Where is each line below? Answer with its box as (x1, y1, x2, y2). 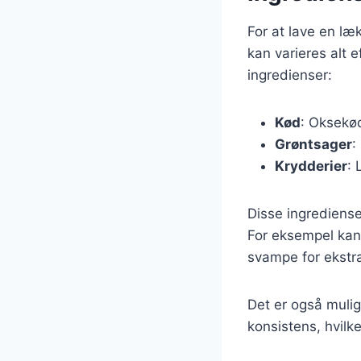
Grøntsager (275, 135, 352, 152)
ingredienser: (247, 66, 332, 83)
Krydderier (275, 157, 347, 174)
